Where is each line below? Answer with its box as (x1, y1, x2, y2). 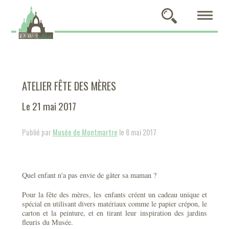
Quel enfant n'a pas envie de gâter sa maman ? (21, 170, 156, 180)
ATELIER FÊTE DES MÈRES (21, 78, 116, 94)
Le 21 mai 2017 (21, 99, 76, 113)
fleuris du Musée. (21, 217, 73, 227)
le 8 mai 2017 (117, 127, 156, 138)
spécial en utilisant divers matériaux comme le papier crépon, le (21, 199, 208, 209)
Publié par (21, 127, 53, 138)
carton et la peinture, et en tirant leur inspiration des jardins (21, 208, 208, 218)
